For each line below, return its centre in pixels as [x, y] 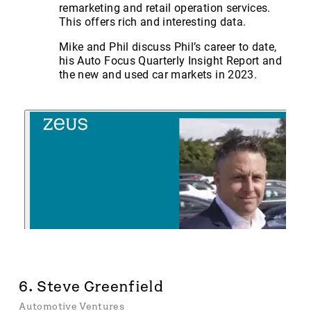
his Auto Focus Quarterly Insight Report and [171, 61]
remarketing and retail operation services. [165, 8]
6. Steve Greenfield [92, 287]
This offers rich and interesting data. [153, 22]
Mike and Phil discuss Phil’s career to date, [168, 47]
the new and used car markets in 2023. [158, 75]
